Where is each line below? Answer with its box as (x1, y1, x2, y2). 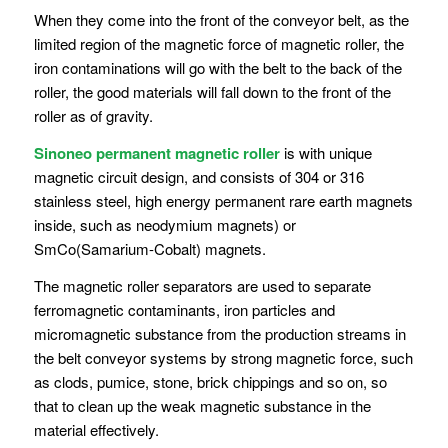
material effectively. (33, 418, 159, 440)
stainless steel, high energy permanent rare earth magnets (33, 190, 413, 212)
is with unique (279, 142, 372, 164)
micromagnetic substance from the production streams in (33, 322, 406, 344)
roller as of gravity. (33, 105, 153, 127)
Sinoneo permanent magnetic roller (33, 142, 280, 165)
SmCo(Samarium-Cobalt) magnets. (33, 238, 266, 260)
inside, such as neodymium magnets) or (33, 214, 296, 236)
